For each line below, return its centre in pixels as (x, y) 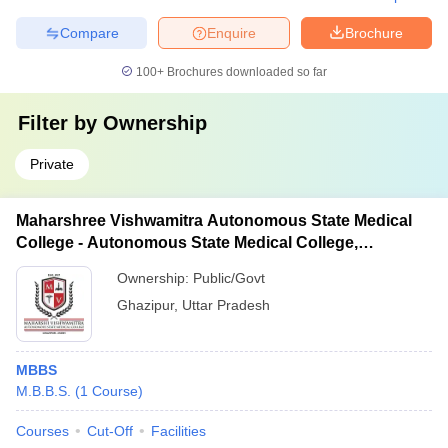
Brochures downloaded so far (245, 72)
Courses (42, 431)
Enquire (231, 32)
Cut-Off (110, 431)
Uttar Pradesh (226, 305)
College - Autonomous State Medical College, (187, 242)
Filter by (60, 123)
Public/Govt (229, 278)
